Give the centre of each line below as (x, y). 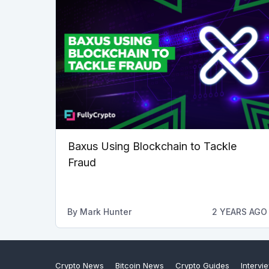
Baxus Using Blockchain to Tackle (152, 147)
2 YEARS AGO (239, 212)
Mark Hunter (106, 212)
